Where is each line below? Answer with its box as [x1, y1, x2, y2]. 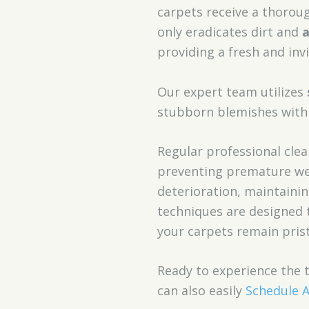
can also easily [157, 282, 246, 299]
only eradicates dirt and [157, 23, 302, 41]
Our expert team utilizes [157, 83, 307, 100]
